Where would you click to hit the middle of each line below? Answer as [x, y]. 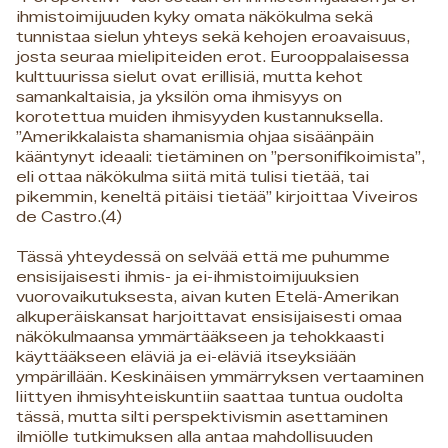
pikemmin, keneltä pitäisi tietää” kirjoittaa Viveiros [217, 197]
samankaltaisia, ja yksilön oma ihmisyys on [179, 97]
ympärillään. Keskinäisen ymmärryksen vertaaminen [220, 377]
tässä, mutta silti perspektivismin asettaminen [202, 417]
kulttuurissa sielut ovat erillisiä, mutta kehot [189, 77]
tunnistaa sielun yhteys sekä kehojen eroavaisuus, [213, 37]
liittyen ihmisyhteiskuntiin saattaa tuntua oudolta [209, 397]
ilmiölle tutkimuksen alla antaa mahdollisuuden [194, 437]
